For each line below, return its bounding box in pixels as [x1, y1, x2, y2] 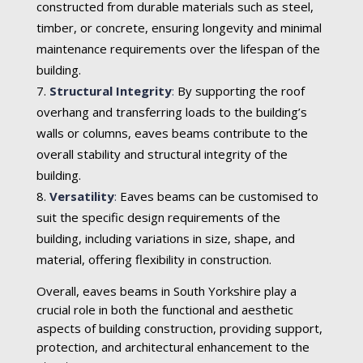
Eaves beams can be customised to [116, 187, 318, 204]
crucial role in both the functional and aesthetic [36, 301, 293, 318]
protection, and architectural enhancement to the [36, 338, 310, 355]
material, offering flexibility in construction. [36, 250, 271, 267]
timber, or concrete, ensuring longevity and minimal [36, 19, 322, 36]
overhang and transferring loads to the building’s [36, 103, 307, 120]
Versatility [49, 187, 114, 204]
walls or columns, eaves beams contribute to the [36, 124, 308, 141]
